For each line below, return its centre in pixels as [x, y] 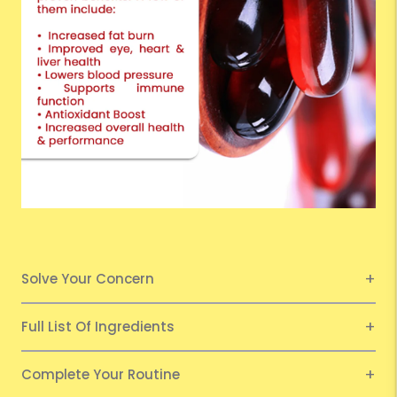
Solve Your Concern [88, 278]
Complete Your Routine [102, 374]
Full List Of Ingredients [98, 326]
